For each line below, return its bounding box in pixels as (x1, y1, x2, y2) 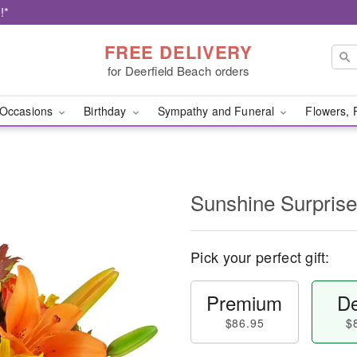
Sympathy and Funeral (157, 103, 278, 119)
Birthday (84, 103, 130, 119)
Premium (206, 288, 283, 316)
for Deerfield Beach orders (107, 61, 250, 79)
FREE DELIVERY (104, 38, 253, 65)
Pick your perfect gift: (190, 246, 329, 267)
